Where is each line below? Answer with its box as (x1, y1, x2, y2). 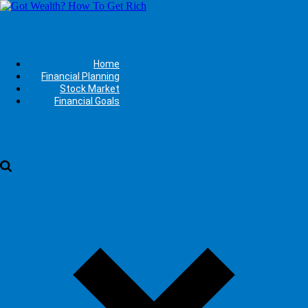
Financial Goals (54, 96, 120, 107)
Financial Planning (41, 71, 120, 82)
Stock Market (60, 83, 120, 94)
